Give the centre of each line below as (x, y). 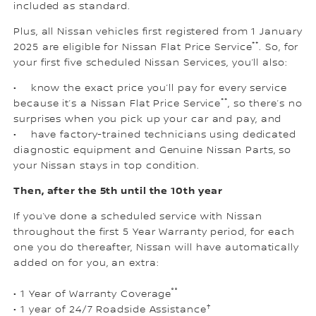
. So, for (279, 48)
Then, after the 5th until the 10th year (119, 191)
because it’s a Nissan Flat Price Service (117, 104)
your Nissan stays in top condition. (107, 166)
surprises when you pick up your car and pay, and (148, 120)
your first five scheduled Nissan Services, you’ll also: (151, 63)
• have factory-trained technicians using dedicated (155, 135)
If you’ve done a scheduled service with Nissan (138, 217)
